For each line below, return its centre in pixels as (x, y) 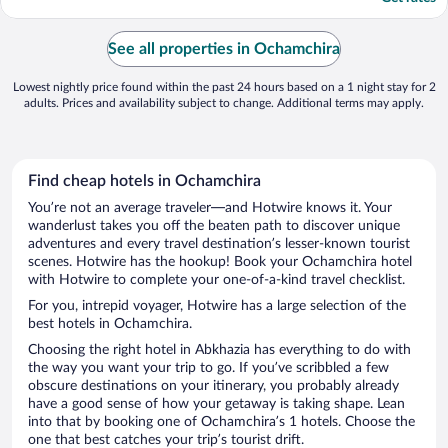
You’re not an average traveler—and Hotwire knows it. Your (210, 207)
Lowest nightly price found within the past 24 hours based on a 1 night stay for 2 (224, 86)
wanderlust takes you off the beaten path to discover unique (214, 225)
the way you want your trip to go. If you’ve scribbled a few (208, 367)
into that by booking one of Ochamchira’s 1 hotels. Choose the (221, 421)
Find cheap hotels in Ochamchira (144, 180)
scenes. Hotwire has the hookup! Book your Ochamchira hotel (220, 261)
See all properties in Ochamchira (224, 48)
